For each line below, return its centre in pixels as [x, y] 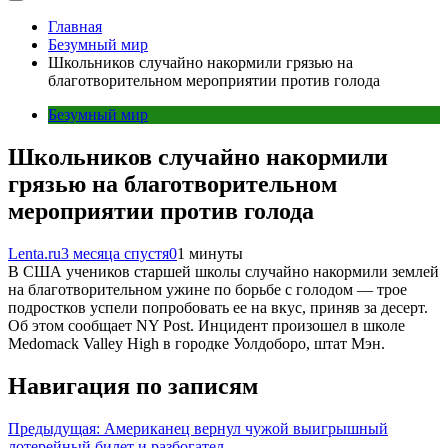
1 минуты [210, 253]
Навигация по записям [133, 385]
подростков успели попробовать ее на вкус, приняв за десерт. [218, 307]
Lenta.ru [34, 253]
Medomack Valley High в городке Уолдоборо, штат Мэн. [196, 343]
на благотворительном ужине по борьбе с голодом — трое [207, 289]
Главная [75, 26]
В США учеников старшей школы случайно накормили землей [223, 271]
